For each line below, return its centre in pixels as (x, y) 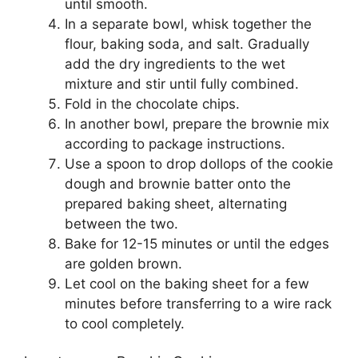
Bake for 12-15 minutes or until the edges (197, 244)
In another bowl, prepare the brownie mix (197, 124)
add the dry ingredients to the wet (175, 64)
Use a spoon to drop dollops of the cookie (199, 164)
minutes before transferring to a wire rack (198, 304)
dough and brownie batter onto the (178, 184)
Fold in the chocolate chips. (152, 104)
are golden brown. (123, 264)
